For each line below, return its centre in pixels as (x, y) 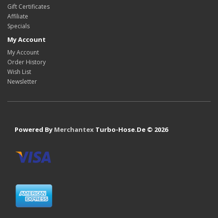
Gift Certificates (28, 7)
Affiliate (18, 16)
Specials (18, 26)
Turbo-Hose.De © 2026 (131, 129)
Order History (27, 62)
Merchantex (74, 129)
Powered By (34, 129)
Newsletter (22, 82)
